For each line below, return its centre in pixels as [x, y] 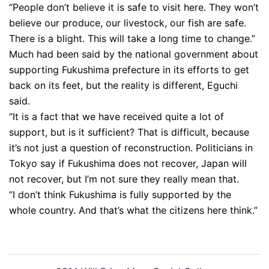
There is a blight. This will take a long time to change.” [132, 38]
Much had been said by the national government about [134, 54]
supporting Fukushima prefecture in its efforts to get [129, 70]
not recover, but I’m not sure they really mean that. [124, 179]
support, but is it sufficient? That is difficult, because [129, 132]
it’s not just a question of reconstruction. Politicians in [131, 148]
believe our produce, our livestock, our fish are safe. [128, 23]
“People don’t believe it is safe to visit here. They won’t [134, 7]
